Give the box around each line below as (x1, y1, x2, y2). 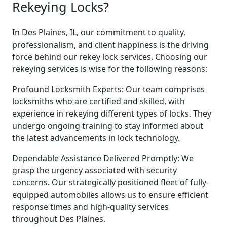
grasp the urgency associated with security (12, 164, 177, 176)
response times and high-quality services (12, 201, 169, 212)
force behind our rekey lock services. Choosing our (12, 51, 207, 62)
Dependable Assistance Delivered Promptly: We (12, 152, 194, 164)
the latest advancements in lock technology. (12, 132, 180, 143)
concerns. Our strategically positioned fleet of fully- (12, 176, 209, 188)
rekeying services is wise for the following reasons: (12, 63, 207, 74)
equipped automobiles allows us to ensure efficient (12, 188, 208, 200)
